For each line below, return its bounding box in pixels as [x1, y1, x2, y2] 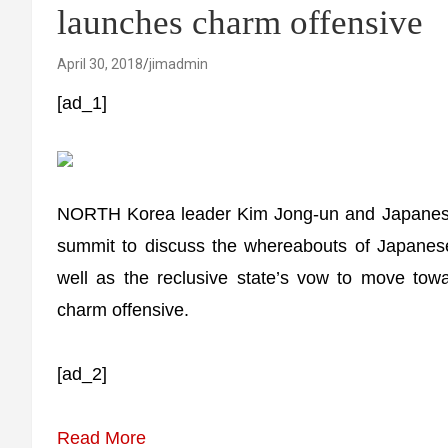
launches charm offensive [57, 3, 423, 42]
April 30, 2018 [57, 56, 143, 72]
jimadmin [149, 56, 208, 72]
